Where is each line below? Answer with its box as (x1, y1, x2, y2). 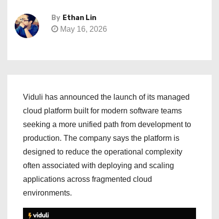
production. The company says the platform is (23, 134, 179, 142)
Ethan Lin (63, 14, 96, 22)
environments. (23, 189, 72, 197)
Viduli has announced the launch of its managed (23, 93, 190, 101)
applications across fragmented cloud (23, 175, 152, 183)
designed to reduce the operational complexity (23, 148, 182, 156)
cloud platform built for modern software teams (23, 107, 182, 115)
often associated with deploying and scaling (23, 161, 174, 170)
